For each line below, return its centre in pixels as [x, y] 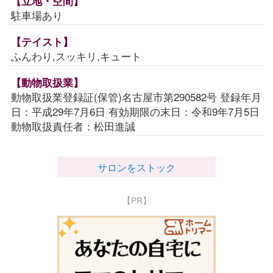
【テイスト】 [42, 42]
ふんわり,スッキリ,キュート [76, 56]
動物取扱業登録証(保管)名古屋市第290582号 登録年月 [136, 97]
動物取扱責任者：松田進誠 [73, 126]
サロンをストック [136, 168]
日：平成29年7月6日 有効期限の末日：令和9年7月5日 [135, 112]
